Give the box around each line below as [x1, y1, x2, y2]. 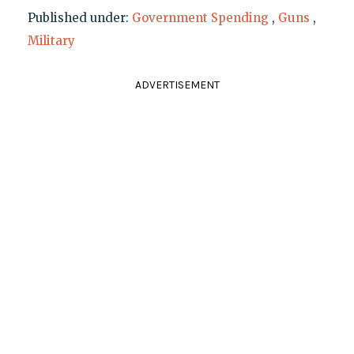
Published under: [27, 9, 132, 25]
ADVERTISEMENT [134, 77, 220, 92]
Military [27, 32, 75, 48]
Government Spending [131, 9, 269, 25]
